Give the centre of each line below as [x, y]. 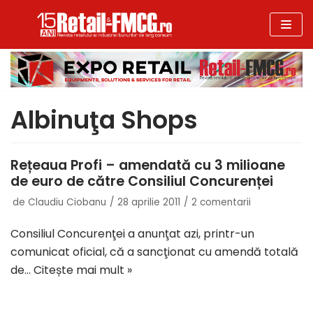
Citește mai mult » [83, 270]
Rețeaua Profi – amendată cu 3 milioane [148, 166]
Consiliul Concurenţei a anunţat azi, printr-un [132, 234]
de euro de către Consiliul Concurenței [142, 182]
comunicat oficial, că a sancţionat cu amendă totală [154, 252]
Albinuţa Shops [104, 120]
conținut [37, 74]
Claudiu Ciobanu [67, 203]
